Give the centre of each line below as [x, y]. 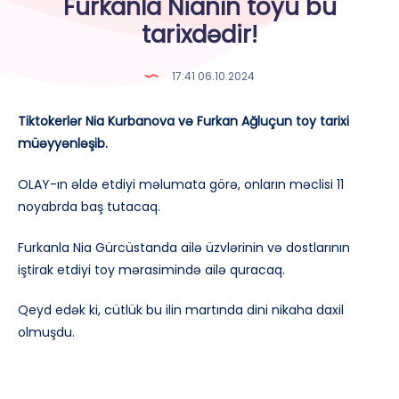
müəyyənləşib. [63, 143]
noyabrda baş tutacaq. [89, 206]
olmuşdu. [46, 333]
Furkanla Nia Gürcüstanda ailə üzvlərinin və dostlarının [184, 247]
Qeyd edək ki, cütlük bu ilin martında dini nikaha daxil [181, 310]
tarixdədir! [199, 35]
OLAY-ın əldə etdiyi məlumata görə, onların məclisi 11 [181, 184]
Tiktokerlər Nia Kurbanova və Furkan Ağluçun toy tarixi [183, 121]
